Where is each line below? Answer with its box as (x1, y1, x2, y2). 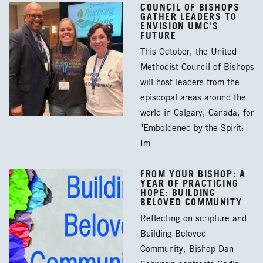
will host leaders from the (140, 77, 240, 87)
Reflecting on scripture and (140, 214, 247, 224)
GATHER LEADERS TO (140, 10, 237, 22)
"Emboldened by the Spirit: (140, 123, 244, 133)
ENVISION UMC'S (140, 19, 219, 32)
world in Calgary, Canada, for (140, 108, 254, 118)
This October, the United (140, 47, 237, 57)
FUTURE (140, 29, 177, 41)
